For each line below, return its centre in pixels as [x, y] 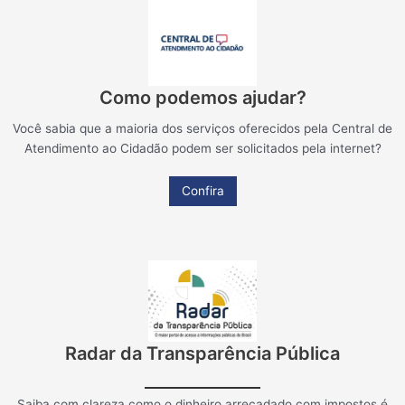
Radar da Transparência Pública [202, 354]
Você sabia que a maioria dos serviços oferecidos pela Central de [202, 129]
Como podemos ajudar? [202, 98]
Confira [202, 191]
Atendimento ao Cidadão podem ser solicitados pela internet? [202, 149]
